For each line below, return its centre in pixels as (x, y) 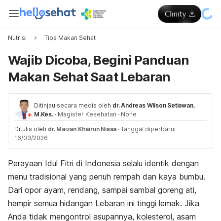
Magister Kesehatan (87, 114)
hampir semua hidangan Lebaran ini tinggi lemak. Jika (104, 203)
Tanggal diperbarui (148, 129)
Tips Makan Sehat (70, 38)
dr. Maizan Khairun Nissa (82, 129)
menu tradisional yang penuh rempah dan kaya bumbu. (107, 177)
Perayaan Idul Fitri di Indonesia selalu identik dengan (103, 163)
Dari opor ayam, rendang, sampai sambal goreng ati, (102, 190)
